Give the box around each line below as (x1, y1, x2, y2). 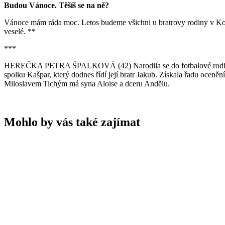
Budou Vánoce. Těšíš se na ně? (4, 1, 111, 10)
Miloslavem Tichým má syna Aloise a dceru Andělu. (4, 79, 170, 88)
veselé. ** (4, 27, 36, 36)
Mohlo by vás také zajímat (4, 116, 140, 129)
